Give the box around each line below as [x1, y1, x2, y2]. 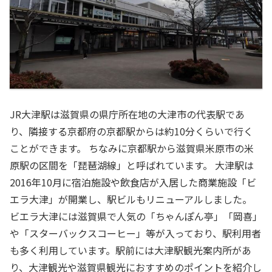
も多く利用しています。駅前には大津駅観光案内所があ [10, 243, 251, 258]
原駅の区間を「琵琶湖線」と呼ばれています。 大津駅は [10, 158, 254, 173]
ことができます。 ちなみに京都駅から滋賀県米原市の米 [10, 141, 254, 156]
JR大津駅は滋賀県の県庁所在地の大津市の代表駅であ [10, 107, 245, 122]
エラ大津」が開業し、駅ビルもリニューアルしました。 [10, 192, 252, 207]
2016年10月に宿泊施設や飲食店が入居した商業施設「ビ [10, 175, 256, 190]
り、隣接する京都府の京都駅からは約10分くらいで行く [10, 124, 253, 139]
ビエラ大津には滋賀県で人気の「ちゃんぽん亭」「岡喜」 [10, 209, 262, 224]
